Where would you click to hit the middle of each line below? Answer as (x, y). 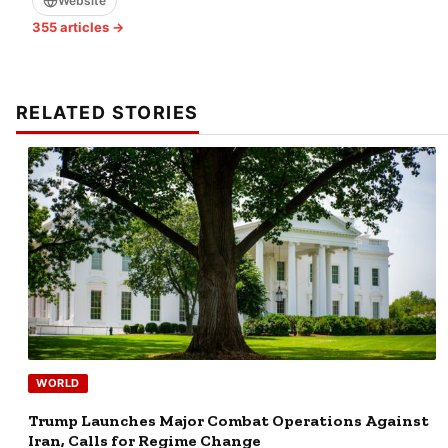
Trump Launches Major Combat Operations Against (228, 421)
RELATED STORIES (107, 112)
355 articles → (78, 26)
